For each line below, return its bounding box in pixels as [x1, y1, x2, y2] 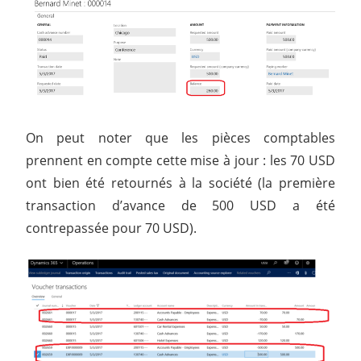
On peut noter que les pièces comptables [26, 128, 335, 147]
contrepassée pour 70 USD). [26, 218, 197, 237]
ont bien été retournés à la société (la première [26, 173, 335, 192]
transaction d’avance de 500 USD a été [26, 196, 335, 214]
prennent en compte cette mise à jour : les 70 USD [26, 151, 335, 169]
